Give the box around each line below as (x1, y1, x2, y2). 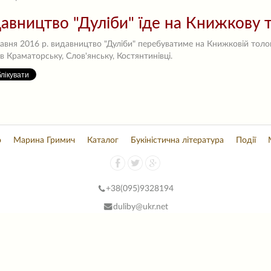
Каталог (87, 136, 119, 145)
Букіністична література (130, 136, 224, 145)
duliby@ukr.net (113, 203, 168, 211)
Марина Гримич (13, 136, 75, 145)
